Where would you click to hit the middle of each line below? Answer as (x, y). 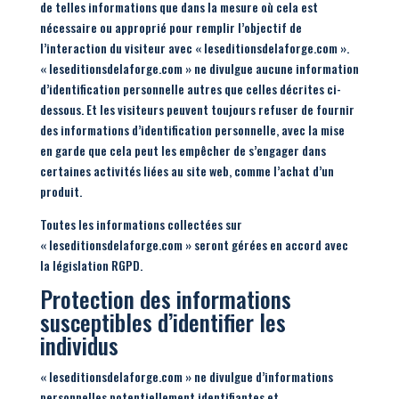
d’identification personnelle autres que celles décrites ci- (190, 89)
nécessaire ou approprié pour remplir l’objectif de (171, 27)
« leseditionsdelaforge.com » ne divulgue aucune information (199, 68)
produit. (61, 191)
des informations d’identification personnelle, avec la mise (192, 130)
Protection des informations (165, 299)
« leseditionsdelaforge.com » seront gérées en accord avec (194, 244)
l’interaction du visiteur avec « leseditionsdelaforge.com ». (194, 48)
